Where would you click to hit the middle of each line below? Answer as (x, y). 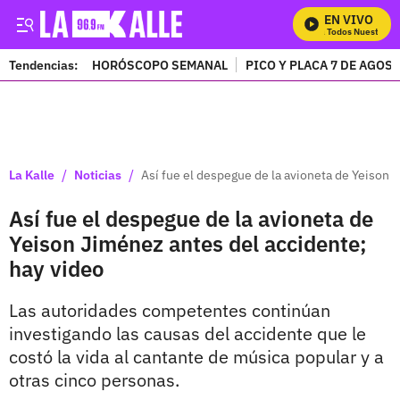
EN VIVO (349, 20)
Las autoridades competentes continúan (170, 310)
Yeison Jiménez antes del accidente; (188, 244)
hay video (57, 269)
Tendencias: (43, 65)
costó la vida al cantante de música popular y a (196, 357)
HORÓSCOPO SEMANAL (160, 65)
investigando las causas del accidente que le (187, 333)
